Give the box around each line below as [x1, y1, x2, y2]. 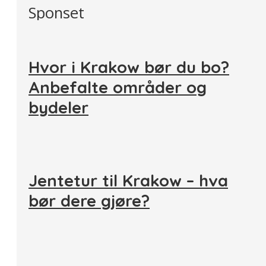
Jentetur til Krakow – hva [28, 170, 228, 191]
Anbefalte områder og [28, 77, 207, 97]
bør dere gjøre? [28, 191, 150, 211]
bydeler [28, 97, 88, 118]
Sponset [28, 2, 84, 23]
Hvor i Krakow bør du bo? [28, 57, 229, 77]
